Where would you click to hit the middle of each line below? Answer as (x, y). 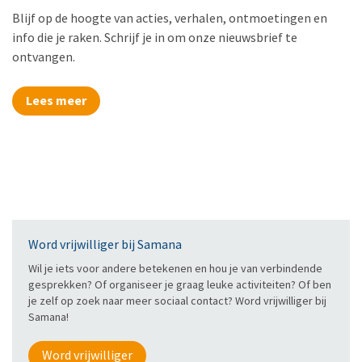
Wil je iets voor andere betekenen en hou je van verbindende (175, 268)
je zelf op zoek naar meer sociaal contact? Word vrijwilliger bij (177, 300)
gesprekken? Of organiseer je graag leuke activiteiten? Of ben (180, 284)
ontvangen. (44, 56)
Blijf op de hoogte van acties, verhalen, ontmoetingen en (170, 17)
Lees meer (56, 100)
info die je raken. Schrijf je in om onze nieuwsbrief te (155, 37)
